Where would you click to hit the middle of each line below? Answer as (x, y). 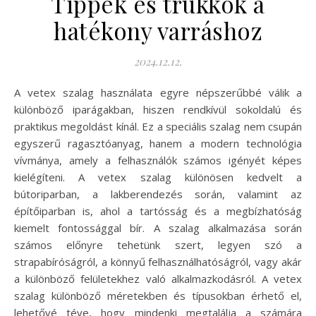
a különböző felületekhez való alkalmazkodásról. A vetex (158, 278)
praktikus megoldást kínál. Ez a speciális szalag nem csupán (158, 126)
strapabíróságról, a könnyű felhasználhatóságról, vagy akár (158, 261)
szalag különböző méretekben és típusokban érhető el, (158, 295)
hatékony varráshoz (158, 30)
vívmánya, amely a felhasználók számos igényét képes (158, 160)
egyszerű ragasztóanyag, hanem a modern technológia (158, 143)
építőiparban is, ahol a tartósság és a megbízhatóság (158, 211)
